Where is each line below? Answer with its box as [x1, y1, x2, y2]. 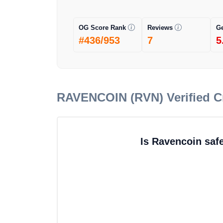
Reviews [147, 23, 173, 31]
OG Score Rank [79, 23, 126, 31]
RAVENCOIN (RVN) [57, 91, 163, 105]
